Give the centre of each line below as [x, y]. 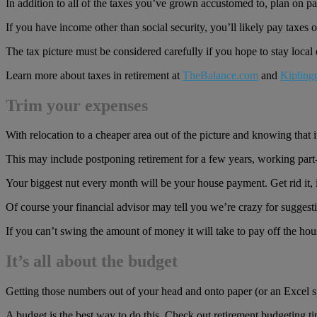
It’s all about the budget [92, 261]
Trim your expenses [77, 105]
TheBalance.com [220, 75]
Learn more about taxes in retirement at [94, 75]
